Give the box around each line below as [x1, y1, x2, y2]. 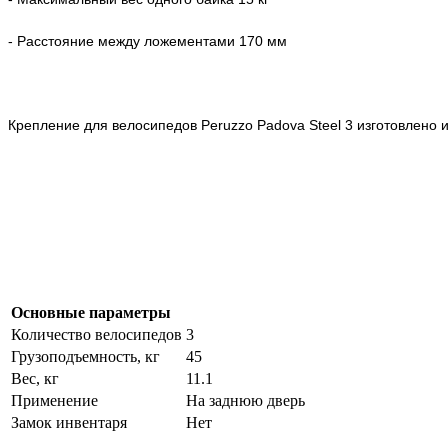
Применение [11, 392, 98, 409]
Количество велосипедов [11, 326, 182, 343]
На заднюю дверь [186, 392, 305, 409]
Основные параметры [11, 304, 171, 321]
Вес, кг [11, 370, 59, 387]
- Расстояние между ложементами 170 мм [8, 33, 287, 49]
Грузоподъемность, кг [11, 348, 160, 365]
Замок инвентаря [11, 414, 127, 431]
